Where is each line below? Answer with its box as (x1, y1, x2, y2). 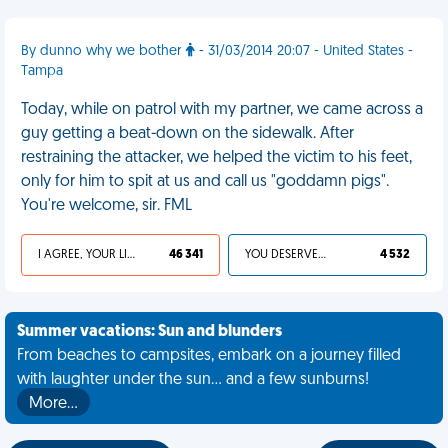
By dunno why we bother (21, 44, 186, 59)
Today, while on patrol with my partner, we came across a (21, 102, 423, 118)
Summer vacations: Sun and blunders (17, 324, 282, 340)
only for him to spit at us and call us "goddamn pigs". (21, 174, 389, 190)
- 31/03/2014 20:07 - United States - (195, 44, 413, 59)
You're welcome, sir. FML (21, 198, 192, 214)
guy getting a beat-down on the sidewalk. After (21, 126, 354, 142)
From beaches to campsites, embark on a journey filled (17, 348, 401, 364)
